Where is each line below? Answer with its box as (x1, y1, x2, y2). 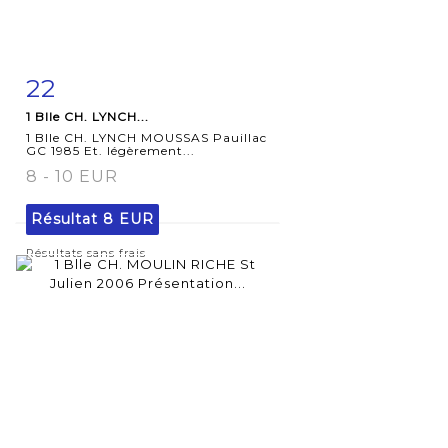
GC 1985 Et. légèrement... (26, 142, 195, 158)
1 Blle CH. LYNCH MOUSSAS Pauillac (26, 129, 267, 145)
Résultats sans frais (26, 245, 146, 260)
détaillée (47, 119, 115, 136)
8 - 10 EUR (26, 166, 118, 186)
